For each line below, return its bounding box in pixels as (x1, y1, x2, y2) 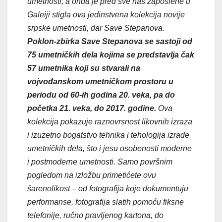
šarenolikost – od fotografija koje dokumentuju (27, 184, 188, 193)
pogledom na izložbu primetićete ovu (27, 170, 156, 179)
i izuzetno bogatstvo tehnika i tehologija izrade (27, 130, 189, 139)
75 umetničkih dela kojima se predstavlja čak (27, 50, 194, 59)
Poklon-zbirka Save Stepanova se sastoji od (27, 37, 192, 46)
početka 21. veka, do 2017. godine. (27, 104, 156, 112)
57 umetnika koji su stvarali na (27, 63, 140, 72)
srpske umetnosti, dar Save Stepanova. (27, 23, 165, 32)
